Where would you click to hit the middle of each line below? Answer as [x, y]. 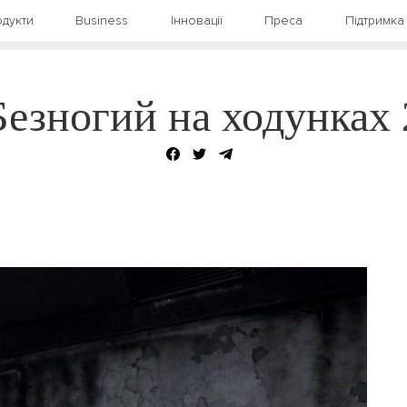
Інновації [196, 20]
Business [102, 20]
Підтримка [374, 20]
